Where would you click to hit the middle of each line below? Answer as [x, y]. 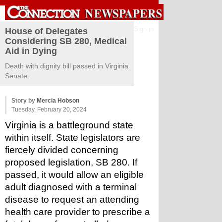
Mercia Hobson [58, 101]
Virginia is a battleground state [69, 125]
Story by [24, 101]
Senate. [17, 76]
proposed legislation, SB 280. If [71, 162]
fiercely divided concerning [62, 150]
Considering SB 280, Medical [66, 41]
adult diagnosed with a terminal [71, 187]
